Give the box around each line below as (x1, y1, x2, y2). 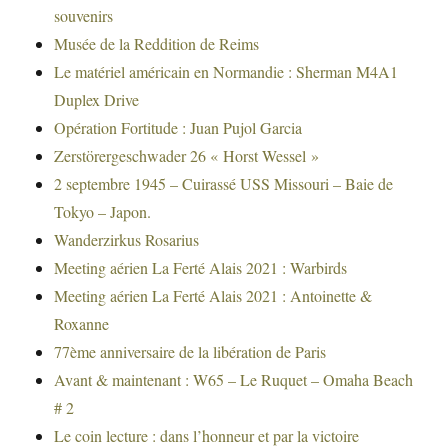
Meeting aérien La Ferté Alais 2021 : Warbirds (54, 257, 348, 279)
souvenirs (54, 5, 114, 27)
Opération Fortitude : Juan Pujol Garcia (54, 117, 303, 139)
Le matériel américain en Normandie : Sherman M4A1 (54, 61, 399, 83)
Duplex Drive (54, 89, 140, 111)
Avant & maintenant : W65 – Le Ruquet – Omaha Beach (54, 369, 414, 391)
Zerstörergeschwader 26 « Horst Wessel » (54, 145, 320, 167)
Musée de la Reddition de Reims (54, 33, 260, 55)
